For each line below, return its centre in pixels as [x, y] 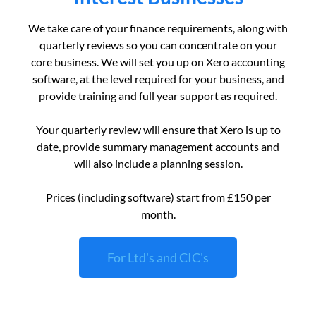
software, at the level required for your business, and [158, 78]
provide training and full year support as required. [158, 95]
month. [158, 214]
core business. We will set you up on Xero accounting [158, 61]
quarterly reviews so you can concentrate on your [158, 44]
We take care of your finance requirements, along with [158, 28]
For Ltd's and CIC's [158, 257]
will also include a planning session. [158, 163]
